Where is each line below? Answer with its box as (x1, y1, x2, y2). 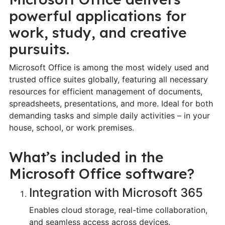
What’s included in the (9, 148, 164, 166)
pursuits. (9, 40, 69, 58)
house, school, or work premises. (9, 122, 134, 133)
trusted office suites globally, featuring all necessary (9, 74, 208, 84)
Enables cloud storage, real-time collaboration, (29, 204, 207, 215)
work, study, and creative (9, 23, 187, 41)
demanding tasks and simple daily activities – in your (9, 110, 210, 121)
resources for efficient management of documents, (9, 86, 202, 96)
